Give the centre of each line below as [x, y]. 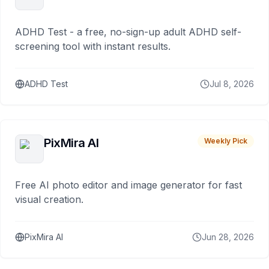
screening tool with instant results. [93, 46]
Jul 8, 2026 [232, 84]
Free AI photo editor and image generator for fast [128, 185]
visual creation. [49, 199]
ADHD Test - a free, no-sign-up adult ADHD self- [128, 32]
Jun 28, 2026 [228, 237]
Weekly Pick [226, 141]
